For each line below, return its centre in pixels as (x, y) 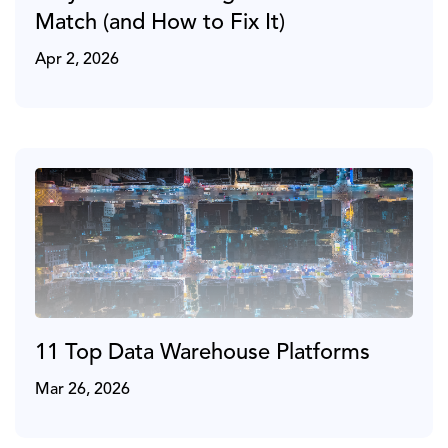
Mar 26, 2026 (82, 389)
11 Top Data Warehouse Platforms (202, 352)
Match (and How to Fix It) (160, 22)
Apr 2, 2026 (77, 59)
